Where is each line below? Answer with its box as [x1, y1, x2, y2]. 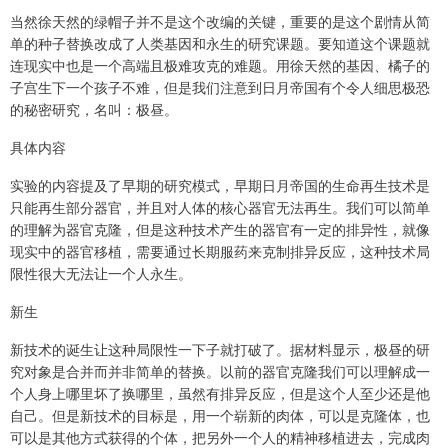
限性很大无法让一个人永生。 [10, 263, 192, 283]
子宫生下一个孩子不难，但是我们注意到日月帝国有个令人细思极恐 [10, 77, 430, 97]
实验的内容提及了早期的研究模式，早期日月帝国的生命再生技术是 [10, 175, 430, 195]
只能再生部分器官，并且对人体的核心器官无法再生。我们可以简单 [10, 197, 430, 217]
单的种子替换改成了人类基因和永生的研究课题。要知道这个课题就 [10, 33, 430, 53]
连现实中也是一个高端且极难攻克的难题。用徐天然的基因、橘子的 [10, 55, 430, 75]
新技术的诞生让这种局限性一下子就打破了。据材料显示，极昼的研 [10, 339, 430, 359]
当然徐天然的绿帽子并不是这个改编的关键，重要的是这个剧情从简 [10, 11, 430, 31]
